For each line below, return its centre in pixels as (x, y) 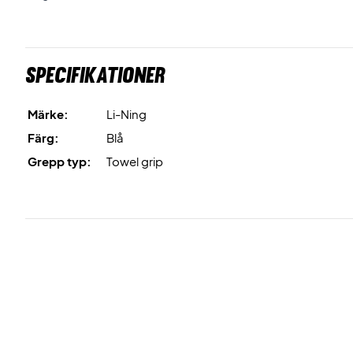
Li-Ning (126, 114)
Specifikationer (95, 75)
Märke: (48, 114)
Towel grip (135, 161)
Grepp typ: (59, 161)
